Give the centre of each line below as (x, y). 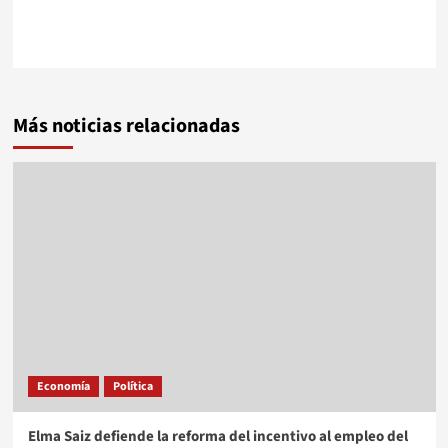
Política (132, 386)
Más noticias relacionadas (126, 125)
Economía (63, 386)
